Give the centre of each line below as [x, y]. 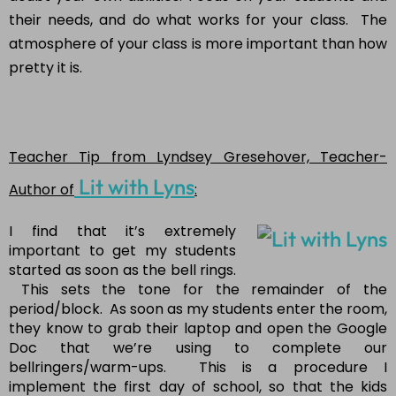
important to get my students [122, 251]
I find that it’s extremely [122, 232]
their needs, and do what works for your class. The [198, 20]
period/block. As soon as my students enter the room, [198, 309]
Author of [42, 190]
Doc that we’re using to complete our [198, 348]
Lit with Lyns [134, 187]
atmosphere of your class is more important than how [198, 44]
